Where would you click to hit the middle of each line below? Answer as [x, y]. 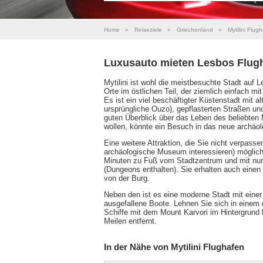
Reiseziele [148, 30]
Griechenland [195, 30]
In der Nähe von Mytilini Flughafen [174, 247]
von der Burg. [127, 178]
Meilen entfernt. [130, 221]
